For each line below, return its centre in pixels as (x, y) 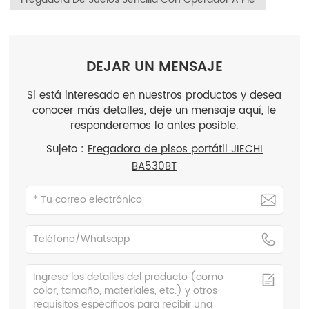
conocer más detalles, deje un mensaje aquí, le (154, 111)
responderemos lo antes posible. (154, 126)
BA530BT (154, 167)
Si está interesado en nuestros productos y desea (154, 96)
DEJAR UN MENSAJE (154, 68)
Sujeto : (67, 150)
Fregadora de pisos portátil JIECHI (175, 150)
